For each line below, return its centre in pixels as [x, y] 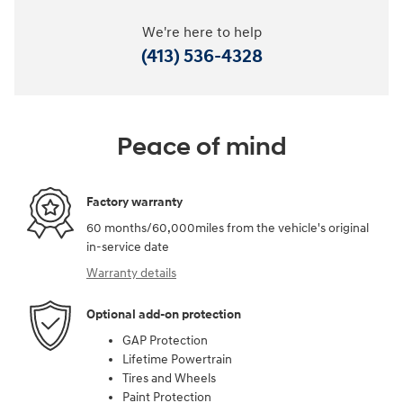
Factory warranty [134, 201]
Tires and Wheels [169, 379]
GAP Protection [165, 341]
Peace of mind [201, 148]
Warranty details [131, 273]
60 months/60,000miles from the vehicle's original [228, 228]
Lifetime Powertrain [177, 360]
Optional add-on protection [164, 314]
